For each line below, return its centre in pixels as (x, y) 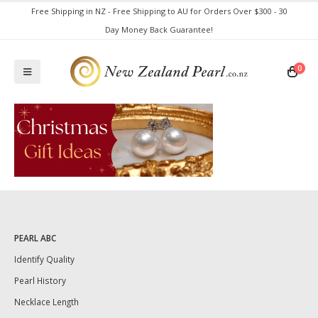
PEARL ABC (35, 238)
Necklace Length (46, 302)
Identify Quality (44, 259)
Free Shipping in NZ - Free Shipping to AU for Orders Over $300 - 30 (159, 11)
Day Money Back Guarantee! (159, 29)
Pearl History (40, 281)
